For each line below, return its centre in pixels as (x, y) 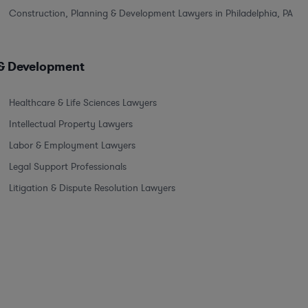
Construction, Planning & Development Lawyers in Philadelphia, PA (151, 13)
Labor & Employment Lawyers (72, 145)
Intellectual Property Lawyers (71, 124)
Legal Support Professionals (68, 166)
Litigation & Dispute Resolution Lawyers (92, 188)
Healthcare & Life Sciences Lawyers (83, 102)
